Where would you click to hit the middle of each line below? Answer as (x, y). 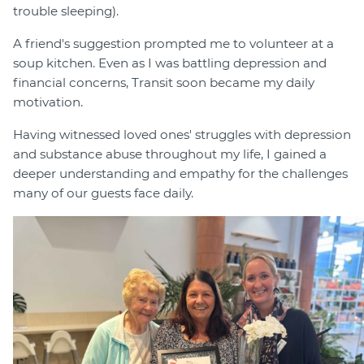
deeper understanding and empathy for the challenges (180, 173)
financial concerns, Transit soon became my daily (164, 82)
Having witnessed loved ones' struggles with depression (182, 134)
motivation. (48, 102)
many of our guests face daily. (103, 193)
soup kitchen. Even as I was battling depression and (170, 63)
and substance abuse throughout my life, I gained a (170, 154)
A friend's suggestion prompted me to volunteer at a (173, 43)
